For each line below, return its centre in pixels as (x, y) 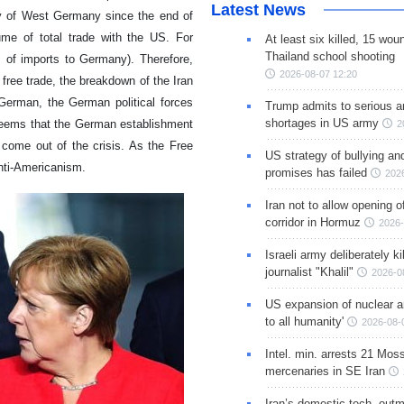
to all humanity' (304, 322)
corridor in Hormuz (312, 223)
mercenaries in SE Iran (325, 372)
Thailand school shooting (330, 57)
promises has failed (316, 173)
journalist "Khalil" (309, 272)
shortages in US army (321, 124)
